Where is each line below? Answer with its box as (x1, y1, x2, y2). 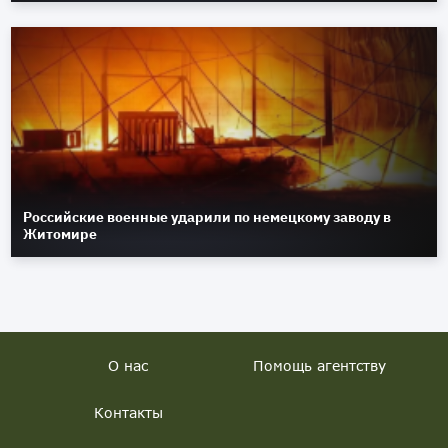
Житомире (23, 225, 98, 244)
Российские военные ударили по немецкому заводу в (23, 208, 392, 227)
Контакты (93, 404, 163, 422)
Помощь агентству (253, 357, 387, 375)
